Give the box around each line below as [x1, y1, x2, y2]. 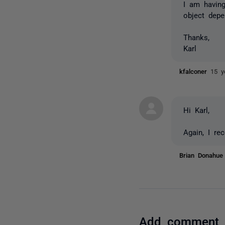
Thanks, [183, 33, 210, 41]
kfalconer [179, 67, 211, 74]
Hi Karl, [183, 105, 210, 114]
